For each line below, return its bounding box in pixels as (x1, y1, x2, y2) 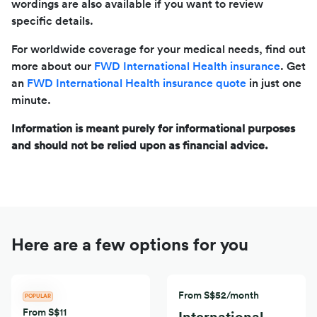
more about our (11, 60, 94, 72)
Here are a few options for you (11, 236, 248, 254)
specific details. (11, 15, 93, 27)
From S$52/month (178, 290, 259, 301)
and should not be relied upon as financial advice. (11, 139, 268, 151)
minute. (11, 94, 51, 106)
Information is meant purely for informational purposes (11, 122, 295, 134)
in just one (246, 77, 301, 89)
